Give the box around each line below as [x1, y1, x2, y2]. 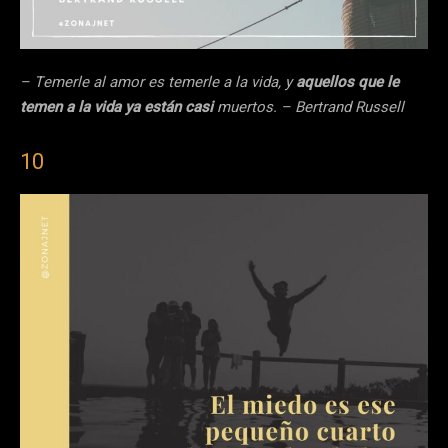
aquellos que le [296, 71, 399, 94]
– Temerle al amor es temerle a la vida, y [20, 71, 296, 94]
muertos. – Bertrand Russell [217, 96, 404, 119]
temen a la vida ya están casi [20, 96, 217, 119]
